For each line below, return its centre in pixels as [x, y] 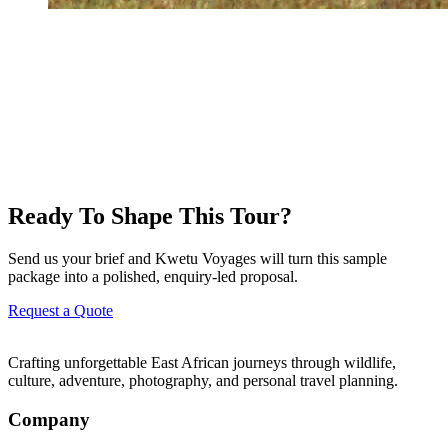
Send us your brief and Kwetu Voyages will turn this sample [197, 258]
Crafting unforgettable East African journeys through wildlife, [202, 362]
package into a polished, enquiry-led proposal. [153, 276]
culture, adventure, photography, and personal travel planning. [203, 380]
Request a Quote [60, 310]
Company [49, 419]
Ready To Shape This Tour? [150, 216]
